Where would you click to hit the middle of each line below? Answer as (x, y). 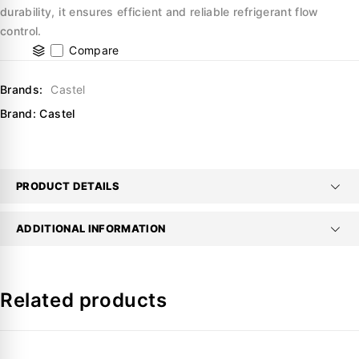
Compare (94, 50)
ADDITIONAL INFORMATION (91, 229)
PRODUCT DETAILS (68, 186)
